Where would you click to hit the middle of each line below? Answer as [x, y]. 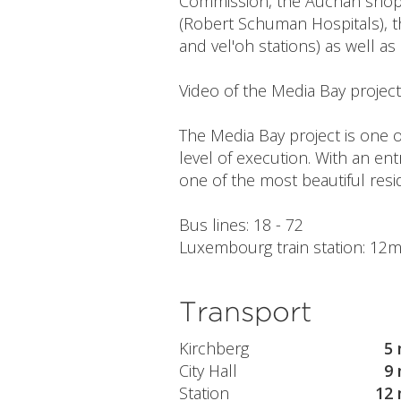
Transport [245, 311]
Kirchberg [213, 349]
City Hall [208, 371]
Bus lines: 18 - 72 [241, 224]
